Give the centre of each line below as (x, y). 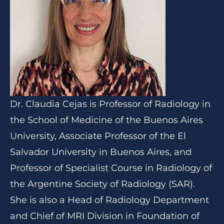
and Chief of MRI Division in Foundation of (105, 216)
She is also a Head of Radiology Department (109, 200)
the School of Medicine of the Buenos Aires (106, 120)
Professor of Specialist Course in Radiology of (111, 168)
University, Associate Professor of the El (98, 136)
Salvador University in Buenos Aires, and (101, 152)
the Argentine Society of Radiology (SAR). (102, 184)
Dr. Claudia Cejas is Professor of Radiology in (110, 104)
